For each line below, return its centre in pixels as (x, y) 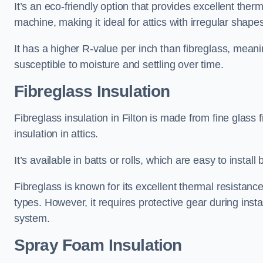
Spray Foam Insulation (98, 245)
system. (32, 218)
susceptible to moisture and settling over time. (119, 65)
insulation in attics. (56, 134)
